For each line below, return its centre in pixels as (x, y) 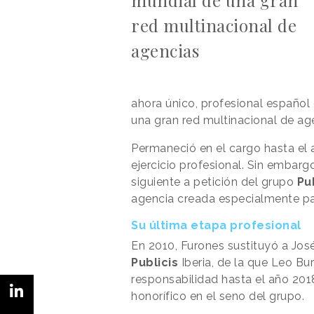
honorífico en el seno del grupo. (218, 296)
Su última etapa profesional (216, 225)
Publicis (155, 262)
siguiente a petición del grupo (214, 182)
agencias (165, 50)
